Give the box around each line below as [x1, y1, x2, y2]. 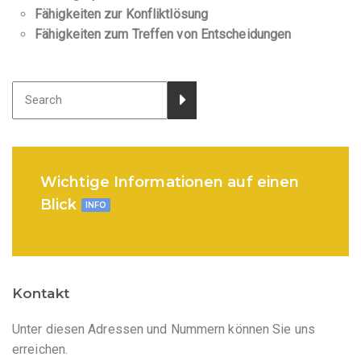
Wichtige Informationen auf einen [40, 172, 300, 191]
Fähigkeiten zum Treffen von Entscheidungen [35, 26, 292, 42]
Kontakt [12, 284, 69, 301]
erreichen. [12, 341, 68, 357]
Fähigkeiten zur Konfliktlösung [35, 6, 208, 22]
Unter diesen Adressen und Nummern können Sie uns [12, 321, 315, 337]
